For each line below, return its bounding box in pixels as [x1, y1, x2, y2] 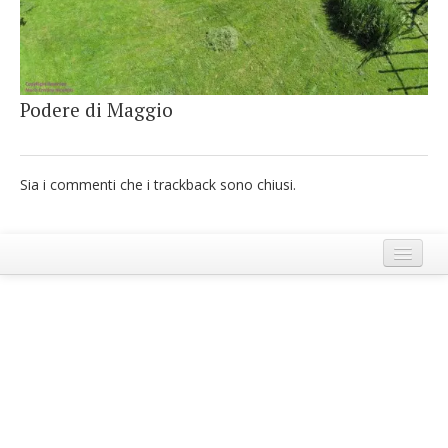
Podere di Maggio [20, 97, 173, 122]
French [30, 18, 78, 37]
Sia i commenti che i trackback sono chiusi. [20, 175, 296, 194]
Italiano [31, 59, 86, 78]
